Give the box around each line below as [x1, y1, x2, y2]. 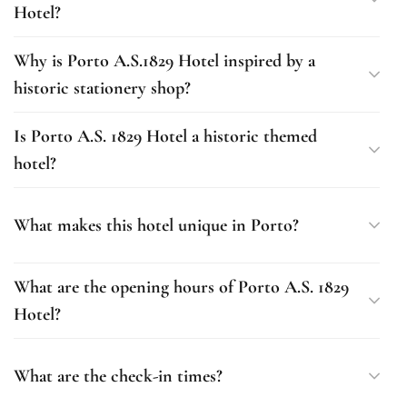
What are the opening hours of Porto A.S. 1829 [14, 276, 349, 298]
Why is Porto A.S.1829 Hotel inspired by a [14, 50, 315, 72]
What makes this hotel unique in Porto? [14, 214, 299, 236]
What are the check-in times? [14, 365, 223, 387]
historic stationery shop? [14, 77, 191, 99]
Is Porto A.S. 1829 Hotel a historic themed [14, 125, 317, 147]
